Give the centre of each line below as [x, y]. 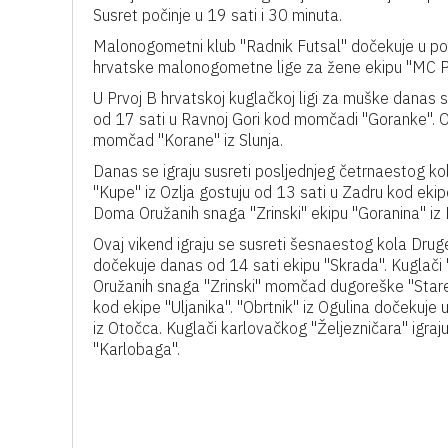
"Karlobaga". [136, 349]
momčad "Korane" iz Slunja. [188, 140]
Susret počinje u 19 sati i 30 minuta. [217, 15]
